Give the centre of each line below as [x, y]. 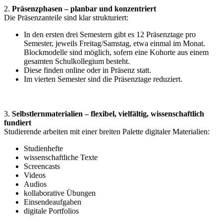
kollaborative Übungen [60, 193]
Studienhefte [43, 148]
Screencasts [42, 166]
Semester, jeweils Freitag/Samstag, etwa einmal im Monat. [114, 43]
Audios [35, 184]
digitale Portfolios [51, 211]
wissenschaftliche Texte [61, 157]
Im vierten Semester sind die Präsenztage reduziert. [103, 79]
